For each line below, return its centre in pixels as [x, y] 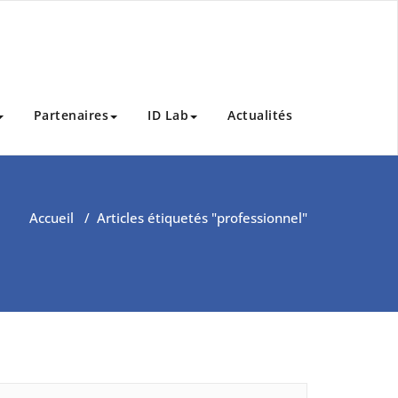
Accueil [52, 218]
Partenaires [71, 115]
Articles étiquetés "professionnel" [202, 218]
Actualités [260, 115]
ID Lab [168, 115]
